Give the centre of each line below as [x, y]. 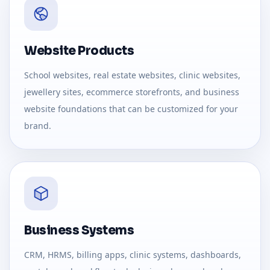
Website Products [79, 51]
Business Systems [79, 231]
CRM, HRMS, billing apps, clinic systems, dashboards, [133, 255]
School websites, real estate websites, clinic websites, [132, 75]
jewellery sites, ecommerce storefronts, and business [132, 92]
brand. [38, 126]
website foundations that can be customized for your [131, 109]
